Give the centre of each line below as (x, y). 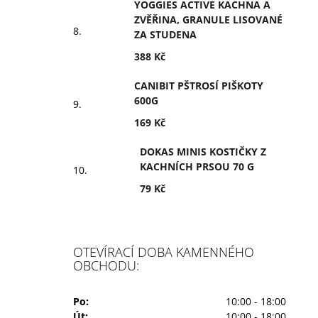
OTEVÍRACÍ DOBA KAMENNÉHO (164, 252)
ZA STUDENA (165, 34)
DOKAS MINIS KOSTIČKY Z (203, 152)
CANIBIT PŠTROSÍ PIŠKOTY (199, 86)
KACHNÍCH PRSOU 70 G (197, 166)
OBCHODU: (106, 265)
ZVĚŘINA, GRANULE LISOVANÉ (208, 20)
